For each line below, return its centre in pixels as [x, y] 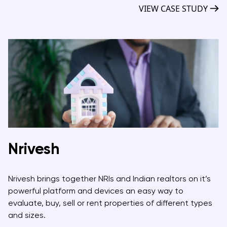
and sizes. [27, 215]
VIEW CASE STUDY [174, 8]
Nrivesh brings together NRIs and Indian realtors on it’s [109, 178]
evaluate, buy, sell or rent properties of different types [110, 203]
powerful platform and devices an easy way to [96, 191]
